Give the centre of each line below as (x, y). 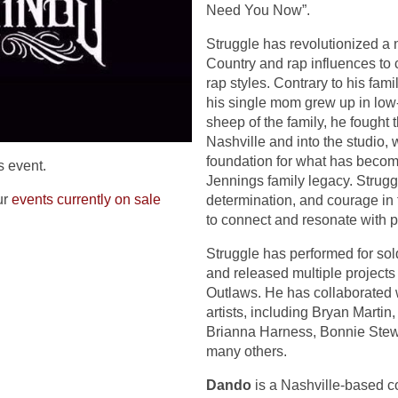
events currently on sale (86, 200)
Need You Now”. (258, 10)
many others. (247, 351)
